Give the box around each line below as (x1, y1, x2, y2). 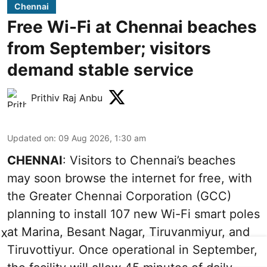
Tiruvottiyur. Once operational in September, (7, 242, 257, 257)
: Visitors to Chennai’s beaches (63, 153, 235, 167)
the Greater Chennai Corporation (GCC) (7, 188, 231, 203)
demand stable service (7, 59, 194, 80)
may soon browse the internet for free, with (7, 170, 252, 185)
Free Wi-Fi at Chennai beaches (7, 16, 257, 37)
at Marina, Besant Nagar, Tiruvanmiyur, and (7, 224, 250, 239)
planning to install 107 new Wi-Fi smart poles (7, 206, 260, 221)
